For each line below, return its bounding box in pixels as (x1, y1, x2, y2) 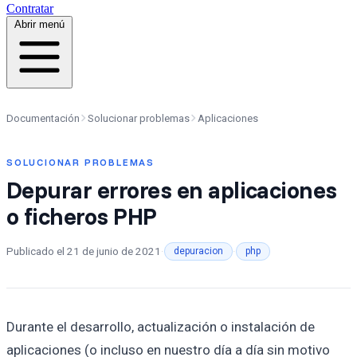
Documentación (6, 112, 80, 124)
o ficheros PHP (6, 201, 157, 230)
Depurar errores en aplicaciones (6, 175, 337, 204)
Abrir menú (14, 18, 65, 30)
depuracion (174, 245, 223, 257)
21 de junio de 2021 (67, 245, 161, 258)
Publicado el (6, 245, 67, 258)
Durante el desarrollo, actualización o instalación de (6, 318, 315, 335)
